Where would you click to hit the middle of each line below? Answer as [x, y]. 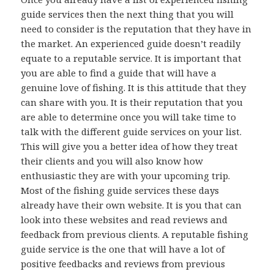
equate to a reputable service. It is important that [131, 58]
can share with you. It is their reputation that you [132, 102]
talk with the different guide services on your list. [131, 132]
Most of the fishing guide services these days [120, 191]
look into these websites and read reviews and [124, 220]
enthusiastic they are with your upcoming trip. [126, 176]
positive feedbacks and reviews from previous [123, 264]
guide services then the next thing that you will [128, 14]
